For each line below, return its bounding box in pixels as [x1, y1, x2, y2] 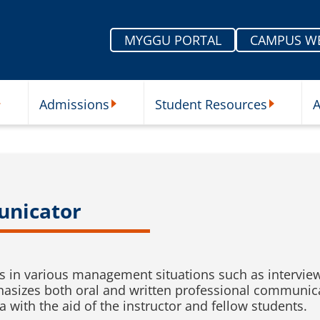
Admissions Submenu [110, 109, 203, 123]
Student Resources [155, 95, 267, 113]
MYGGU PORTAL [124, 31, 221, 49]
